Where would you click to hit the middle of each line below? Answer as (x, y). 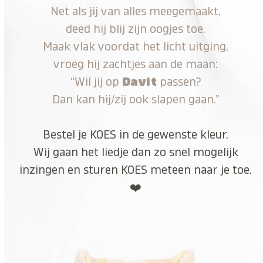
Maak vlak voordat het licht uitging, (136, 46)
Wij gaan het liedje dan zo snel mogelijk (136, 152)
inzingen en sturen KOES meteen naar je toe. (136, 170)
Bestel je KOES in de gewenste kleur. (136, 134)
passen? (179, 82)
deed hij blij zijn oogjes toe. (136, 29)
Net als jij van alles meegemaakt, (136, 11)
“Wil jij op (96, 82)
